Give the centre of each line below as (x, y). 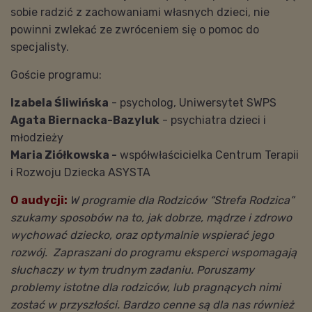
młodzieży (37, 137)
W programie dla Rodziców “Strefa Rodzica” (182, 200)
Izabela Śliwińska (60, 102)
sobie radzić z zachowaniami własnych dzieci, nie (140, 12)
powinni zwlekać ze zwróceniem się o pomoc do (135, 29)
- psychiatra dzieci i (213, 120)
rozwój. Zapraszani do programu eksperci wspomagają (154, 252)
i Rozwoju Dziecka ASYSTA (83, 172)
